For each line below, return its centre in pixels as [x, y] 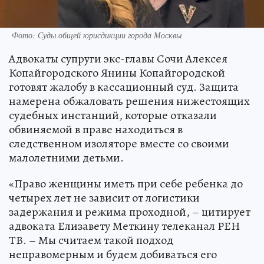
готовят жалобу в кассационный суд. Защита [124, 87]
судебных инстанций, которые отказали [113, 115]
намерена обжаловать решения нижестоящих [129, 101]
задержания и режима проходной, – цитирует [130, 212]
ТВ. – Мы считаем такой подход [91, 240]
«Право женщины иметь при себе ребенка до [126, 183]
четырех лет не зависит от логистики [104, 197]
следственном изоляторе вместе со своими [119, 143]
